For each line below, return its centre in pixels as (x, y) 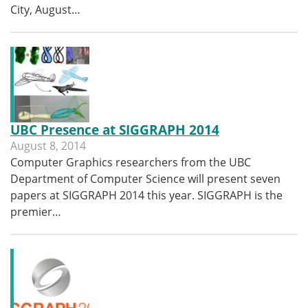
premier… (36, 212)
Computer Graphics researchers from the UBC (131, 162)
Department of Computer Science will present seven (145, 179)
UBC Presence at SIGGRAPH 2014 (115, 130)
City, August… (45, 10)
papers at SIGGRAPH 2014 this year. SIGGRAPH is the (146, 195)
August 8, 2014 (48, 146)
